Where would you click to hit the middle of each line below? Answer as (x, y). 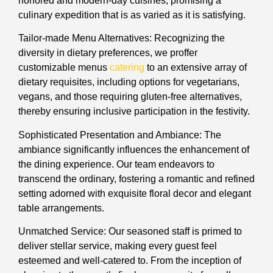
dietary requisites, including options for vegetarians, (129, 82)
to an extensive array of (196, 68)
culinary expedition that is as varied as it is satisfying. (132, 15)
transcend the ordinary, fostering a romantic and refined (136, 179)
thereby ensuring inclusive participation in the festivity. (134, 112)
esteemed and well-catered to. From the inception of (130, 260)
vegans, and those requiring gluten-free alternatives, (130, 97)
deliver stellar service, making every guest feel (118, 246)
